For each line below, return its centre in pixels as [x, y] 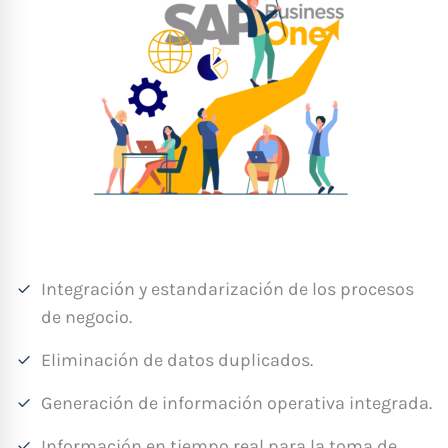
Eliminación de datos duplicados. [177, 359]
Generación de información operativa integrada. [236, 402]
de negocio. [86, 316]
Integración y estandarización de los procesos [227, 288]
